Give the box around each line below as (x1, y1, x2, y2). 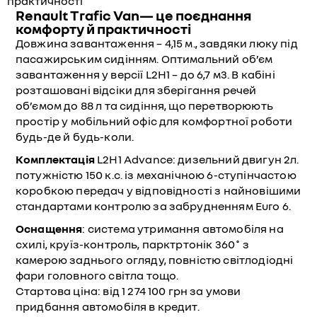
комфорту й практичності (16, 20, 191, 37)
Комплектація (16, 152, 98, 166)
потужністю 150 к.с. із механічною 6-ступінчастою (16, 168, 296, 182)
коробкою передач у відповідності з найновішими (16, 183, 301, 197)
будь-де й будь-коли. (16, 129, 134, 144)
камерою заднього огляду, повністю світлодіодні (16, 253, 294, 267)
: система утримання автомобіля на (82, 221, 284, 236)
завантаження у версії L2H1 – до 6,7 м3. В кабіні (16, 67, 275, 81)
